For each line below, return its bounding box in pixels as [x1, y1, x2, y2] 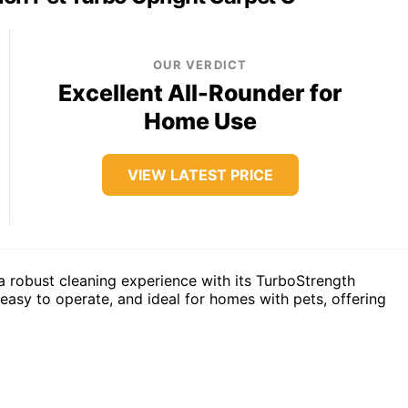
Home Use [143, 107, 257, 135]
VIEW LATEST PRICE [127, 165, 273, 184]
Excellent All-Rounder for [57, 78, 342, 107]
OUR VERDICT [153, 56, 248, 72]
